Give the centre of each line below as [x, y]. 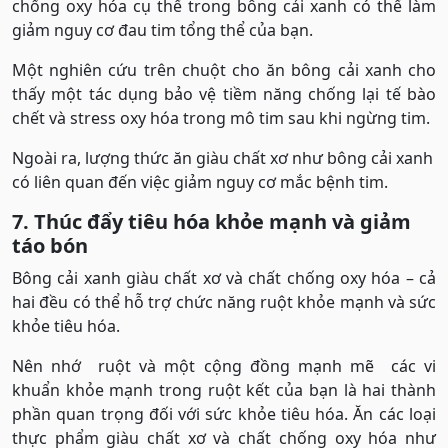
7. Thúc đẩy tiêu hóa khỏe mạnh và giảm [211, 222]
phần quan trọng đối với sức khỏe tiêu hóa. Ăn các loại [224, 414]
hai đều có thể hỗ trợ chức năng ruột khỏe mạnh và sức [224, 302]
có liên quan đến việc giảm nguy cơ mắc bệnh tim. [200, 182]
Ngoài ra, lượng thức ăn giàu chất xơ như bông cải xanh [222, 158]
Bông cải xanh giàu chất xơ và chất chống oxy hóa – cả [224, 278]
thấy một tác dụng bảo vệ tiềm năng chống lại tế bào [224, 94]
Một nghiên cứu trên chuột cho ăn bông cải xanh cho [224, 70]
